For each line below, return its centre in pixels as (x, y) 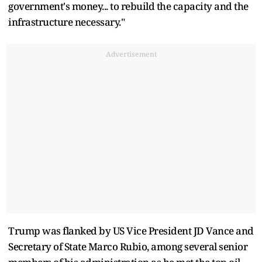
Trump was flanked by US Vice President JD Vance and (131, 230)
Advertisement (131, 54)
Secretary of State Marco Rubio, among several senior (128, 246)
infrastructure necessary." (66, 22)
